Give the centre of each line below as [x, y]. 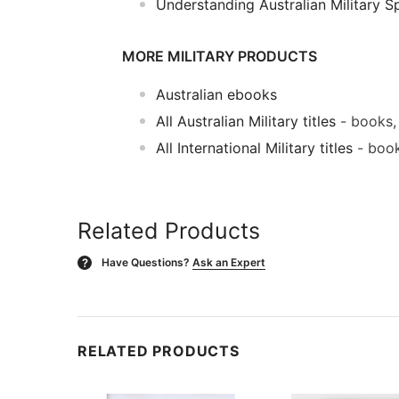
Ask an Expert [229, 262]
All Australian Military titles [246, 121]
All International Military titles [254, 147]
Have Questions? [146, 262]
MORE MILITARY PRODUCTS [220, 56]
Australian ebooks [216, 94]
